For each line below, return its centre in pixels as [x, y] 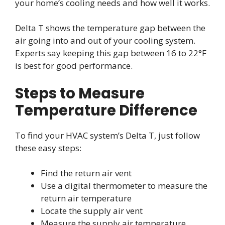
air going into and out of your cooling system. [105, 41]
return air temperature [86, 198]
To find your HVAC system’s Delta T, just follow [107, 135]
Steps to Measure [80, 93]
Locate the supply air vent [92, 211]
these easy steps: [48, 148]
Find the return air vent [86, 173]
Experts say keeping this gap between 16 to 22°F [111, 53]
